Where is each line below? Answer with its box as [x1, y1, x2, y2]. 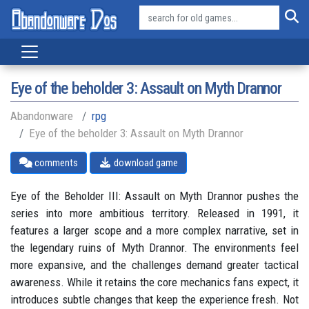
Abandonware [10, 109, 73, 123]
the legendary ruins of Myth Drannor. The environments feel [10, 241, 299, 255]
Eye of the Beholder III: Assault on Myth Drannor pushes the [10, 189, 299, 203]
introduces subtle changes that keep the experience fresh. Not [10, 292, 299, 306]
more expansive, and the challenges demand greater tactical [10, 258, 299, 272]
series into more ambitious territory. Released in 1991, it [10, 206, 299, 220]
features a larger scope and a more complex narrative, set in [10, 223, 299, 237]
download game [111, 157, 178, 169]
